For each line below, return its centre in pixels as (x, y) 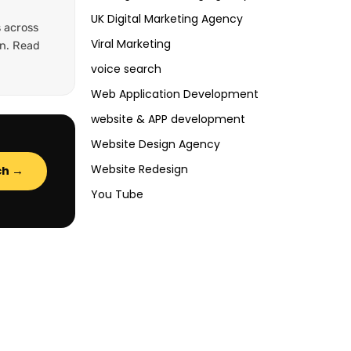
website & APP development (168, 119)
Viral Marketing (131, 44)
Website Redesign (139, 170)
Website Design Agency (156, 145)
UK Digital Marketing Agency (167, 19)
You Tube (117, 195)
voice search (126, 69)
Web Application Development (175, 94)
